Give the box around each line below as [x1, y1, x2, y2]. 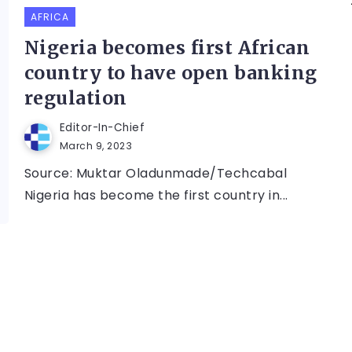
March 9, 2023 [59, 139, 133, 153]
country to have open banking [24, 61, 317, 85]
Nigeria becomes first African [24, 36, 310, 60]
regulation [24, 86, 127, 110]
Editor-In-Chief [59, 120, 145, 136]
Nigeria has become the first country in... [24, 186, 288, 205]
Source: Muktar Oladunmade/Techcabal [24, 164, 288, 183]
